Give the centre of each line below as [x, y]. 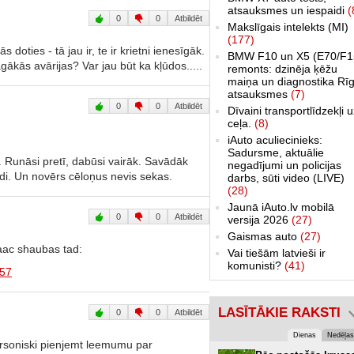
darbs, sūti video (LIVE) [286, 177]
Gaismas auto [264, 236]
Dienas [305, 335]
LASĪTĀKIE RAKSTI [279, 312]
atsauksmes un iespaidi [288, 10]
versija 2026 [260, 219]
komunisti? [256, 265]
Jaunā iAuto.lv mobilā [281, 207]
